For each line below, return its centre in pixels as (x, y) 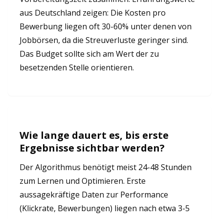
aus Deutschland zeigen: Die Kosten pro (93, 13)
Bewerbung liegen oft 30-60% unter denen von (106, 26)
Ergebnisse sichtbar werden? (92, 148)
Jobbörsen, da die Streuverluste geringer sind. (104, 40)
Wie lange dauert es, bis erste (94, 135)
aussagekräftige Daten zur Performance (94, 195)
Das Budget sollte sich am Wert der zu (89, 54)
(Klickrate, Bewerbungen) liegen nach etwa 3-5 (105, 208)
